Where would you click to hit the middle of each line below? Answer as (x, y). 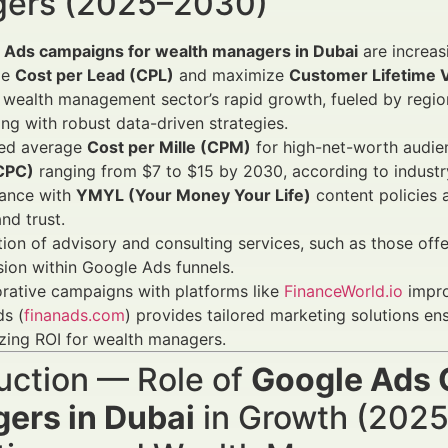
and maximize (231, 75)
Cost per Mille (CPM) (169, 147)
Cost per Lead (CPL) (94, 75)
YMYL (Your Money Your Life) (193, 195)
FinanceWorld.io (343, 291)
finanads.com (74, 315)
